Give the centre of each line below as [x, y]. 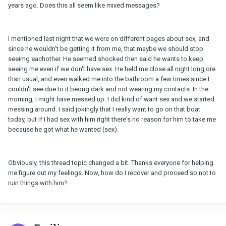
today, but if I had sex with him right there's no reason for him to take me [112, 119]
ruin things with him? [38, 183]
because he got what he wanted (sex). [63, 129]
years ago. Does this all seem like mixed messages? [84, 5]
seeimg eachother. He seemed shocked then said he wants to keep [106, 59]
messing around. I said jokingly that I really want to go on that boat [104, 109]
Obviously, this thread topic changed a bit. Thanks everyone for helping [111, 162]
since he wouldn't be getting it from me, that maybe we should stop [106, 48]
